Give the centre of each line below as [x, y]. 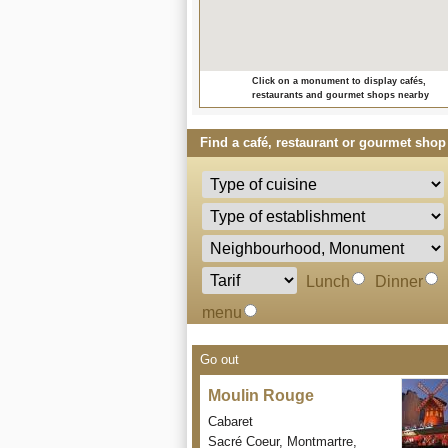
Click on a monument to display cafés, [339, 81]
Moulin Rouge [261, 395]
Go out [219, 359]
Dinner [399, 281]
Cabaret [230, 421]
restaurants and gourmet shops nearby [340, 95]
